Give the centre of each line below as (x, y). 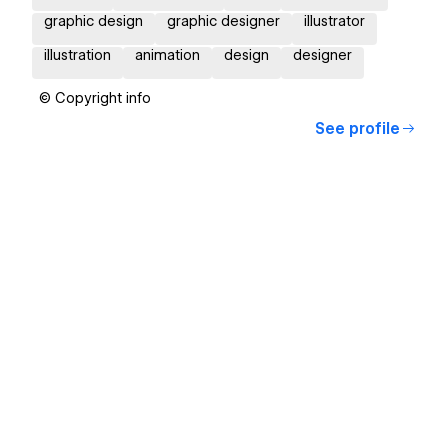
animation (167, 55)
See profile (357, 129)
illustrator (334, 21)
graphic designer (223, 21)
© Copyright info (95, 98)
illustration (77, 55)
